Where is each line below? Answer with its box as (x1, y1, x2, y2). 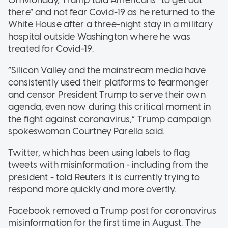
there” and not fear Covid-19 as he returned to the (8, 6, 215, 18)
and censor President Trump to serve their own (8, 89, 206, 100)
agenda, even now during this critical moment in (8, 101, 211, 112)
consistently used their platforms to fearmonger (8, 76, 209, 88)
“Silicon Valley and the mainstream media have (8, 64, 206, 76)
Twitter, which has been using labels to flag (8, 147, 190, 158)
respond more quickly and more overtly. (8, 183, 176, 195)
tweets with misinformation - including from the (8, 159, 209, 170)
